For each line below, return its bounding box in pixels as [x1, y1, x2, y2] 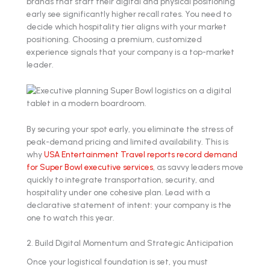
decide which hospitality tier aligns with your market [27, 21, 227, 31]
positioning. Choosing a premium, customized [27, 34, 202, 44]
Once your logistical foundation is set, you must [27, 256, 208, 266]
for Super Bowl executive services [27, 162, 153, 172]
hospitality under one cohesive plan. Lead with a [27, 187, 210, 197]
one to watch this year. [27, 212, 115, 222]
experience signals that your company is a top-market [27, 46, 234, 57]
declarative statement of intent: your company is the [27, 199, 231, 210]
